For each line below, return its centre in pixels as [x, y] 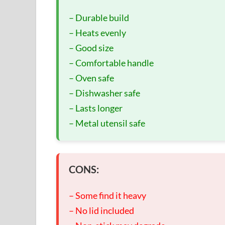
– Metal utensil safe [107, 123]
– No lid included [101, 211]
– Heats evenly [97, 33]
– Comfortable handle [111, 63]
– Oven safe [91, 78]
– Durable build [99, 18]
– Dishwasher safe [104, 93]
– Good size [91, 48]
